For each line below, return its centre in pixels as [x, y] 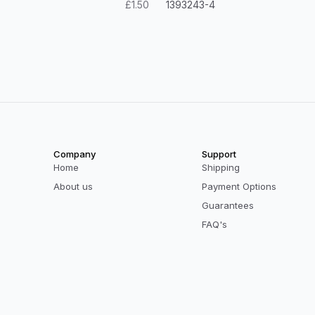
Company [75, 154]
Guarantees [228, 205]
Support [219, 154]
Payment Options [239, 186]
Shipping [221, 167]
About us [73, 186]
